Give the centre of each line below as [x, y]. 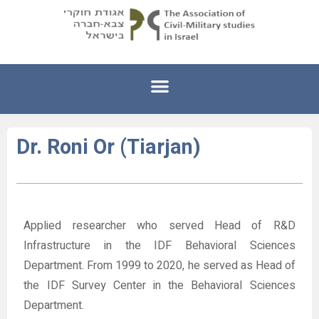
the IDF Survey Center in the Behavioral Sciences [159, 285]
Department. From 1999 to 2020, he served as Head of [159, 265]
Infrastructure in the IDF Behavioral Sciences [159, 245]
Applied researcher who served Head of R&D [159, 225]
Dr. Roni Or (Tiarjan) [109, 147]
